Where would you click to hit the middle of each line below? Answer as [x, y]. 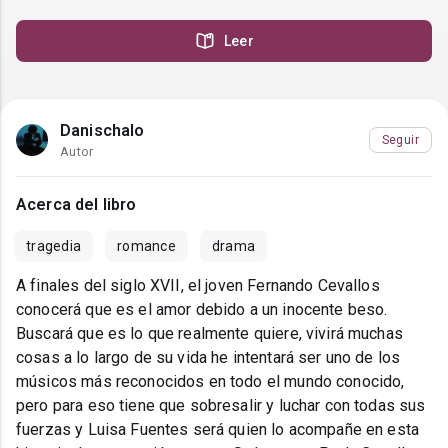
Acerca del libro [76, 205]
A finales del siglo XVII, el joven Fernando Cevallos [198, 286]
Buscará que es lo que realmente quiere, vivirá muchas [209, 334]
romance [146, 246]
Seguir [400, 139]
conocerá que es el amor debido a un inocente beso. [106, 310]
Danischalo [102, 131]
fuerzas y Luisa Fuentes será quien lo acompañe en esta [218, 430]
